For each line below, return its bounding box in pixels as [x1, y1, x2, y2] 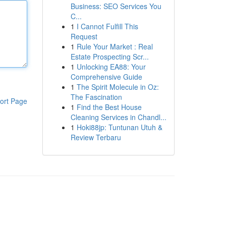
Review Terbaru [70, 132, 121, 142]
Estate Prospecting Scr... [70, 51, 149, 62]
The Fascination [70, 92, 122, 102]
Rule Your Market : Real [76, 41, 153, 51]
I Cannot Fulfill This [76, 21, 138, 31]
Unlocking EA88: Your [76, 62, 146, 72]
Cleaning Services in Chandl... [70, 112, 166, 122]
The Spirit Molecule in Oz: [76, 82, 159, 92]
